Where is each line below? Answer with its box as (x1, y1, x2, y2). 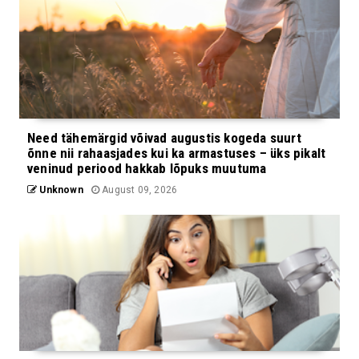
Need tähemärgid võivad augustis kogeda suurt (27, 129, 301, 146)
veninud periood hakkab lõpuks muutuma (27, 159, 267, 176)
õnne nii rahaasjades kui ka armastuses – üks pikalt (27, 144, 326, 161)
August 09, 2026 (99, 184, 178, 196)
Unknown (37, 184, 83, 196)
